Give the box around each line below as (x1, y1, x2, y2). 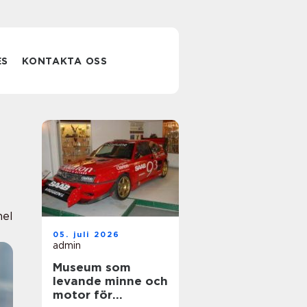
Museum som (53, 260, 131, 274)
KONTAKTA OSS (22, 56, 108, 66)
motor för (53, 288, 112, 302)
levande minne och (53, 274, 168, 288)
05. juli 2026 (53, 230, 121, 239)
